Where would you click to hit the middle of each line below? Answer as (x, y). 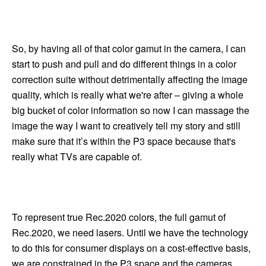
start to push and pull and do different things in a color (124, 64)
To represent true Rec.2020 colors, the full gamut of (119, 217)
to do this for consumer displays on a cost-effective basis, (131, 248)
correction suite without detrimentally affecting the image (130, 79)
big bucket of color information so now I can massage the (131, 110)
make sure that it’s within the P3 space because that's (124, 141)
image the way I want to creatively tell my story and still (126, 125)
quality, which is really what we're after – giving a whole (128, 94)
